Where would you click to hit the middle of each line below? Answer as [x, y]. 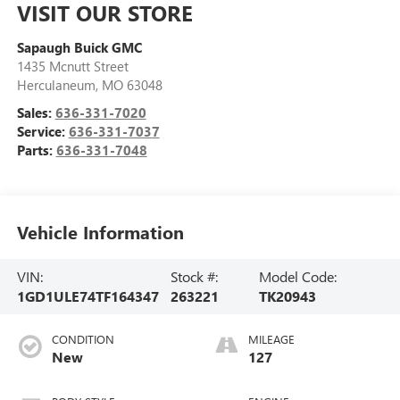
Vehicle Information [100, 231]
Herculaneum [56, 85]
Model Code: [298, 276]
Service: [42, 132]
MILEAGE [271, 338]
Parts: [36, 150]
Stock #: [194, 276]
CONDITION [83, 338]
